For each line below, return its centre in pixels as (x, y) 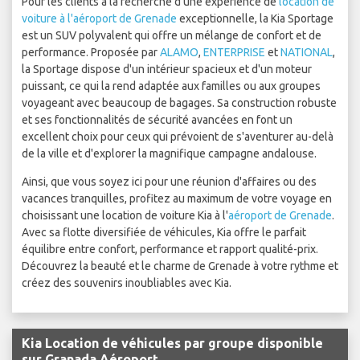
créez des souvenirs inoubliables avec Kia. (127, 283)
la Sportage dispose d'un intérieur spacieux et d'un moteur (167, 70)
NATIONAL (307, 53)
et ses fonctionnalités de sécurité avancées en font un (157, 120)
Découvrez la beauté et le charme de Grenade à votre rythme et (180, 266)
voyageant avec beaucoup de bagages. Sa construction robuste (179, 103)
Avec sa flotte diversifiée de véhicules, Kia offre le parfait (164, 233)
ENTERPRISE (234, 53)
